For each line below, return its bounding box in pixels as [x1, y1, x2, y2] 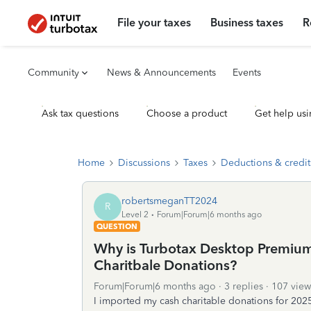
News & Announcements [107, 67, 216, 78]
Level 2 [121, 209, 149, 219]
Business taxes [210, 16, 284, 29]
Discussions [118, 157, 170, 169]
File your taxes [117, 16, 192, 29]
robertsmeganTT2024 [121, 194, 217, 207]
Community [28, 67, 79, 78]
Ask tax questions [42, 108, 119, 119]
